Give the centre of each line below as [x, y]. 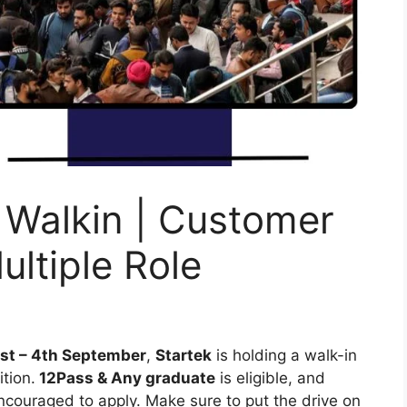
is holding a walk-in [284, 356]
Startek [184, 356]
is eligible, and [270, 378]
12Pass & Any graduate [125, 378]
